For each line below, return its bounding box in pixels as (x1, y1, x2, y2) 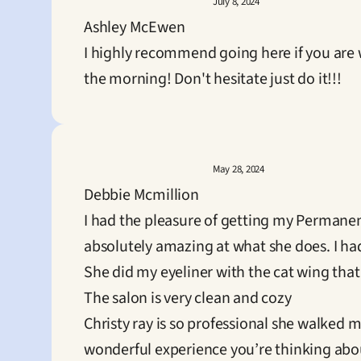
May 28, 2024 (213, 162, 264, 176)
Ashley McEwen (84, 16, 185, 39)
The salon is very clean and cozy (84, 287, 292, 309)
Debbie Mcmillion (84, 184, 199, 206)
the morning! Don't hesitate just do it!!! (84, 68, 342, 90)
